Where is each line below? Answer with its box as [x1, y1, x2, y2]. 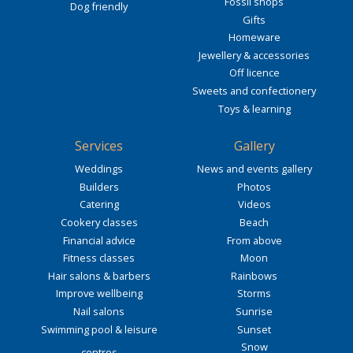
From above [226, 232, 282, 247]
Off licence [229, 65, 280, 80]
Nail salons [73, 304, 124, 319]
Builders [79, 179, 119, 194]
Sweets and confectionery [192, 83, 316, 98]
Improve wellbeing [55, 286, 143, 301]
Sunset [237, 321, 271, 336]
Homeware [228, 30, 281, 45]
